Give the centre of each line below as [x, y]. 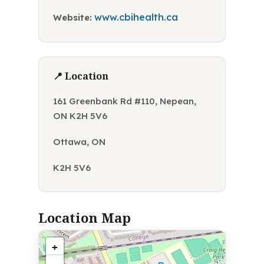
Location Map [84, 217]
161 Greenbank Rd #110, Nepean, [124, 101]
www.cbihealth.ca [136, 17]
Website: [72, 17]
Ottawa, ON [79, 142]
